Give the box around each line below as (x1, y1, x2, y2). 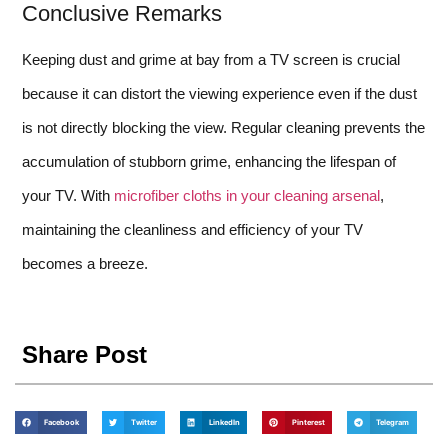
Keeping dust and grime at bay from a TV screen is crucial (22, 51, 400, 69)
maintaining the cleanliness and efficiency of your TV (22, 221, 363, 239)
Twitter (131, 418, 157, 428)
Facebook (44, 418, 80, 428)
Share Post (22, 340, 147, 368)
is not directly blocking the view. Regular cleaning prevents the (22, 119, 425, 137)
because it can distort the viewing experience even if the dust (22, 85, 417, 103)
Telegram (376, 418, 410, 428)
